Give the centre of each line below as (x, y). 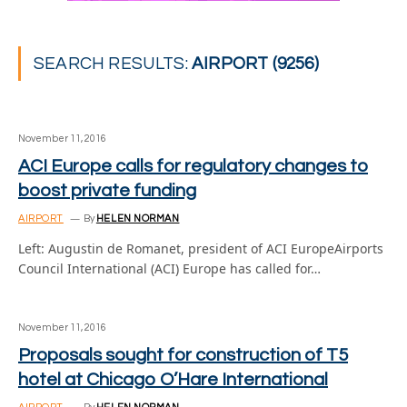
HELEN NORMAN (138, 218)
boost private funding (107, 191)
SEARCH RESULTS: (113, 64)
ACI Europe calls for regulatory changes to (193, 166)
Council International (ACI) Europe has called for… (169, 268)
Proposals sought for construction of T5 (183, 355)
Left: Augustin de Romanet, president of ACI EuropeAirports (201, 248)
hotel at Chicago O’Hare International (173, 380)
